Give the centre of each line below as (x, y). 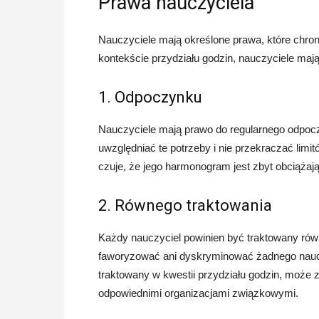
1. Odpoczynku (150, 97)
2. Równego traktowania (185, 205)
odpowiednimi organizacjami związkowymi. (198, 293)
